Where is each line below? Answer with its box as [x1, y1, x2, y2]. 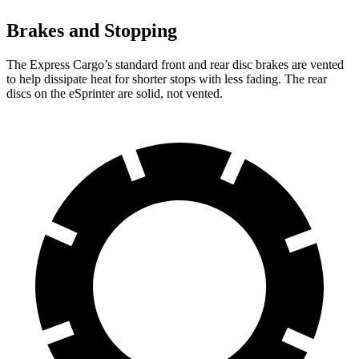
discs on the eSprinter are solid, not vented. [6, 86, 223, 100]
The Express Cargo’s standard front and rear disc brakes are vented [6, 57, 344, 71]
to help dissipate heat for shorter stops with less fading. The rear [6, 71, 327, 86]
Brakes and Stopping [6, 20, 177, 42]
